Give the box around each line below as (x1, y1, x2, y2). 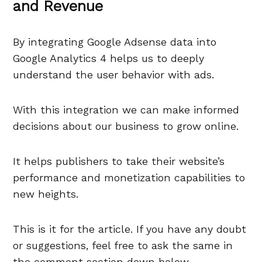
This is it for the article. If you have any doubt (13, 223, 247, 236)
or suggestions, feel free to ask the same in (13, 239, 233, 252)
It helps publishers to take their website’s (13, 155, 225, 168)
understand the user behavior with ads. (13, 68, 215, 81)
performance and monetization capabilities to (13, 171, 246, 184)
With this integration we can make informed (13, 104, 240, 116)
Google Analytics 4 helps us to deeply (13, 52, 205, 65)
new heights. (13, 188, 79, 201)
